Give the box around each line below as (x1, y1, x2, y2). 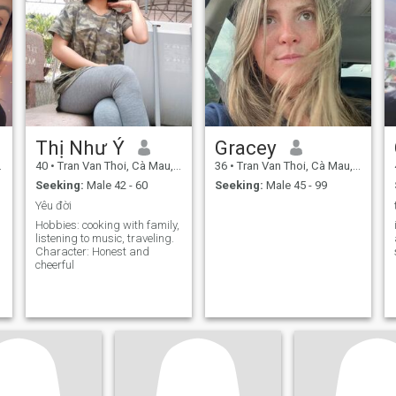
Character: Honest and (34, 245, 149, 259)
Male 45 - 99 (263, 179, 327, 193)
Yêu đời (34, 198, 72, 212)
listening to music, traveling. (34, 232, 174, 246)
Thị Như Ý (34, 135, 125, 159)
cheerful (34, 258, 74, 272)
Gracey (214, 135, 277, 159)
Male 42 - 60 (83, 179, 148, 193)
